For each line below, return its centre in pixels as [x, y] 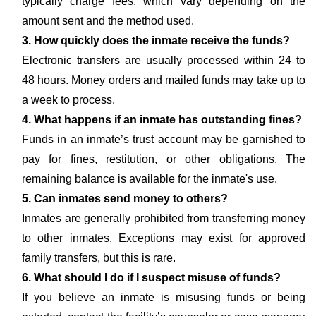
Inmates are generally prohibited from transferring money [164, 218]
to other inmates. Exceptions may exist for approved [164, 238]
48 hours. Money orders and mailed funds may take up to [164, 80]
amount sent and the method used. [108, 21]
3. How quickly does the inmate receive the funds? [156, 41]
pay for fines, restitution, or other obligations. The [164, 159]
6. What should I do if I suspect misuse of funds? [151, 278]
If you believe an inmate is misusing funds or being [164, 297]
